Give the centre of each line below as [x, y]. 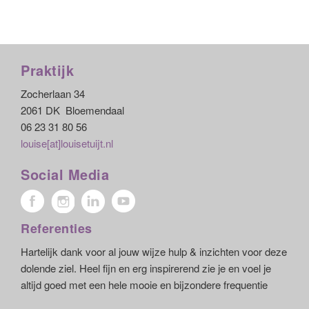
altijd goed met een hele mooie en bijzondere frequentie [144, 285]
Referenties [57, 228]
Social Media [65, 174]
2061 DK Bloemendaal [72, 110]
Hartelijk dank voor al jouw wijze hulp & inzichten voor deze [154, 251]
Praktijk [47, 70]
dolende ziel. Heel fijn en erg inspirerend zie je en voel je [146, 268]
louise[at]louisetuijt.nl [67, 143]
